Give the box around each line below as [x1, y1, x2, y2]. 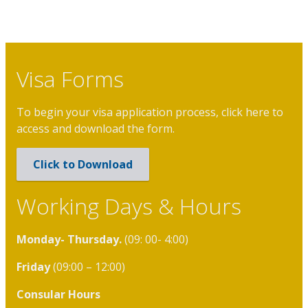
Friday [16, 259, 53, 275]
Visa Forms [16, 64, 124, 94]
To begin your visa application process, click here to [16, 104, 283, 120]
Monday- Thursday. [16, 232, 124, 247]
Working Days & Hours [16, 191, 241, 221]
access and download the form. [16, 121, 177, 137]
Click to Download [33, 157, 133, 173]
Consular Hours [16, 287, 100, 302]
